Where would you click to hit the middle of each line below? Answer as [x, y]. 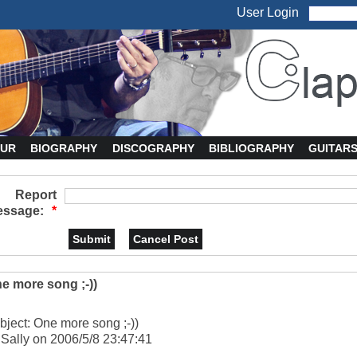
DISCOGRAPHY [153, 148]
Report [36, 195]
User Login [272, 13]
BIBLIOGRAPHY [251, 148]
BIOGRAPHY [64, 148]
